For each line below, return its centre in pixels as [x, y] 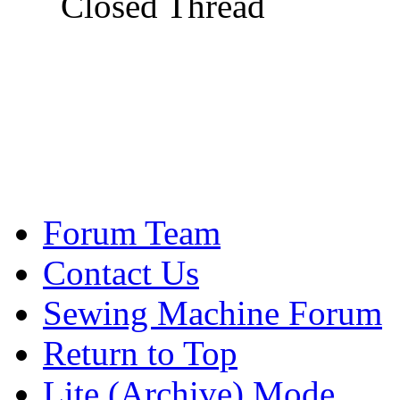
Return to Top [140, 353]
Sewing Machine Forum [212, 312]
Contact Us [121, 272]
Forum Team [132, 232]
